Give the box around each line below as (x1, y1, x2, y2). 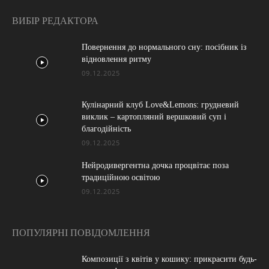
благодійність (82, 124, 131, 133)
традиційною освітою (82, 173, 160, 182)
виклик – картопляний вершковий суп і (82, 112, 226, 121)
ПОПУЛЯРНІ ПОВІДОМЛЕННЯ (12, 228, 150, 238)
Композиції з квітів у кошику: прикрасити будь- (82, 255, 257, 264)
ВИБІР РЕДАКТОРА (12, 16, 98, 26)
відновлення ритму (82, 55, 151, 64)
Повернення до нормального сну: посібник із (82, 43, 247, 52)
